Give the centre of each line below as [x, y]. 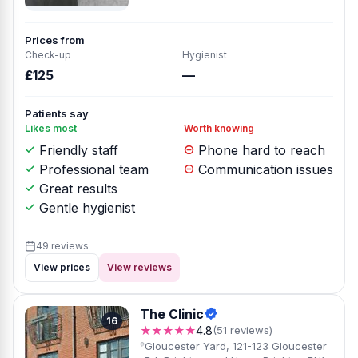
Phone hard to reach [260, 150]
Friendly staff [77, 150]
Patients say [57, 113]
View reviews [139, 267]
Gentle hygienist [85, 208]
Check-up [48, 55]
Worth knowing [219, 128]
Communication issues [264, 169]
